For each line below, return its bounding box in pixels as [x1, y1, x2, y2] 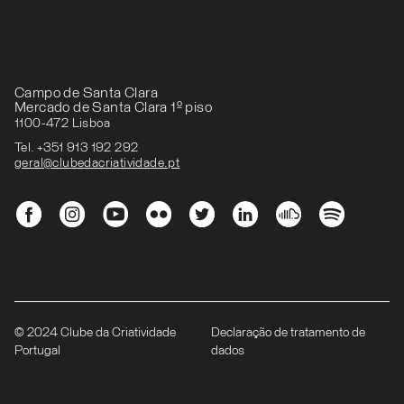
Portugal [14, 344, 60, 358]
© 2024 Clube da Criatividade [14, 326, 176, 340]
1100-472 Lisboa [14, 116, 110, 130]
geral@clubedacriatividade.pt [14, 157, 180, 170]
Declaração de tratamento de [211, 326, 366, 340]
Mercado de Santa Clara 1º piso [14, 99, 212, 115]
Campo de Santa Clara [14, 85, 158, 100]
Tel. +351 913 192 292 [14, 142, 139, 155]
